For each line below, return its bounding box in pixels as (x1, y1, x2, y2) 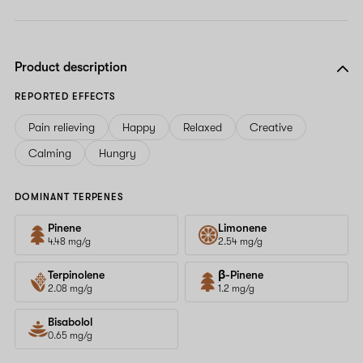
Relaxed (183, 120, 222, 134)
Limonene (218, 220, 267, 234)
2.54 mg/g (218, 235, 263, 247)
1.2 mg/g (218, 282, 254, 294)
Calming (28, 146, 71, 160)
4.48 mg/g (48, 235, 91, 247)
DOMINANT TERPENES (15, 190, 125, 203)
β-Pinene (218, 267, 263, 281)
